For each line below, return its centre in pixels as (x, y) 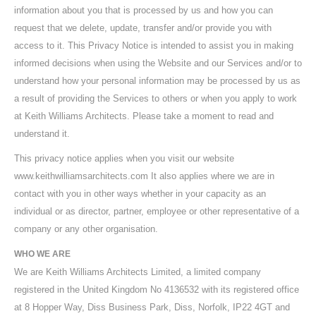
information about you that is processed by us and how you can (144, 10)
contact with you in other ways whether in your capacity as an (140, 194)
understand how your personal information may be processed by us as (157, 81)
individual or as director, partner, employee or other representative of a (157, 211)
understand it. (42, 134)
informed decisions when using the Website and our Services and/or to (158, 63)
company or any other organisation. (86, 229)
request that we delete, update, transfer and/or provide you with (143, 28)
